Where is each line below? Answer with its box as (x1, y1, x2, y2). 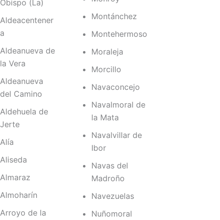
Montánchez (91, 11, 137, 22)
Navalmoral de (91, 100, 145, 110)
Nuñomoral (91, 209, 132, 219)
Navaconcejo (91, 82, 140, 92)
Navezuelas (91, 191, 134, 201)
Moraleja (91, 47, 123, 57)
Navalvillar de (91, 130, 142, 140)
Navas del (91, 161, 128, 171)
